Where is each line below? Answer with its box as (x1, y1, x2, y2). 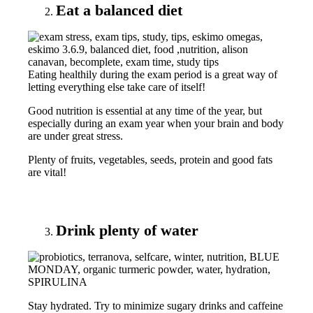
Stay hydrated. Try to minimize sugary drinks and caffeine (28, 299, 283, 312)
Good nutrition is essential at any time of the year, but (28, 104, 262, 117)
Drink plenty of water (56, 221, 198, 239)
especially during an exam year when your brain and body (28, 117, 284, 129)
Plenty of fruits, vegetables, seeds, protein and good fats (28, 153, 272, 166)
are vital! (28, 166, 66, 178)
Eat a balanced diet (56, 1, 182, 19)
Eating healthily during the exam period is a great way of (28, 68, 277, 80)
